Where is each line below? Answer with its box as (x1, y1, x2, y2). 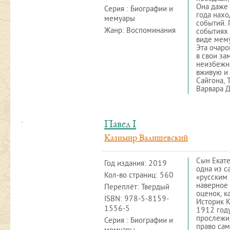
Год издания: (104, 159, 148, 169)
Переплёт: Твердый (104, 183, 169, 193)
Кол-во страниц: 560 (104, 171, 174, 181)
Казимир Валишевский (104, 134, 188, 143)
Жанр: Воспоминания (104, 26, 176, 36)
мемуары (104, 14, 135, 24)
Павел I (104, 120, 136, 130)
